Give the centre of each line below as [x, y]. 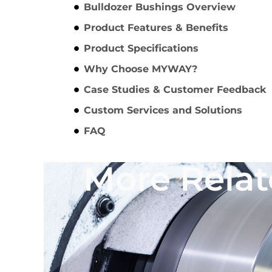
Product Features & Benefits [156, 28]
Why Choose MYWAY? [141, 69]
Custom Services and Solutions [163, 110]
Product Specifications [141, 49]
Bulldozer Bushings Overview [160, 7]
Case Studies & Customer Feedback [175, 90]
